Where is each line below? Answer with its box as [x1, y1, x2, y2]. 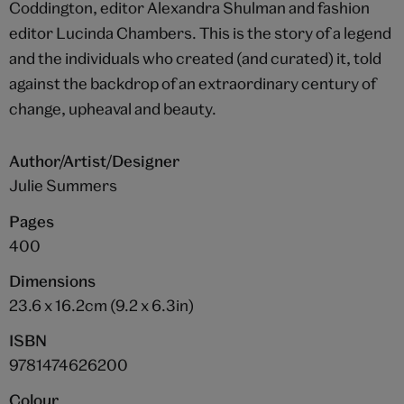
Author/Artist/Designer [8, 151, 179, 170]
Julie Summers [8, 175, 117, 195]
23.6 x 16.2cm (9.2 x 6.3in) [8, 295, 194, 315]
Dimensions [8, 271, 96, 290]
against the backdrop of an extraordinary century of [8, 73, 376, 93]
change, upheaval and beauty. [8, 98, 216, 118]
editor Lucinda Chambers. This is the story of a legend [8, 23, 391, 42]
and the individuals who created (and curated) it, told [8, 48, 381, 68]
